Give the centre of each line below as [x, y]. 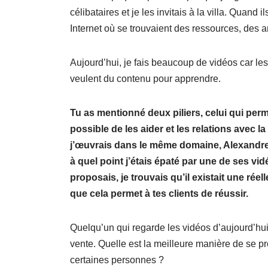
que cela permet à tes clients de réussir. [159, 193]
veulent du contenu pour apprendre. [145, 78]
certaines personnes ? [117, 260]
